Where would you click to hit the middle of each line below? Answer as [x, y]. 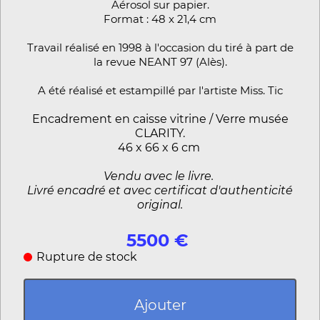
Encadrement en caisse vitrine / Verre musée [160, 119]
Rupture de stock [87, 256]
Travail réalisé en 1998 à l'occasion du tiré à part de [160, 47]
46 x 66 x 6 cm [160, 147]
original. [160, 204]
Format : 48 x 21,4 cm [160, 19]
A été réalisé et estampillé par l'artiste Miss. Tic [160, 90]
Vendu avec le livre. [160, 176]
